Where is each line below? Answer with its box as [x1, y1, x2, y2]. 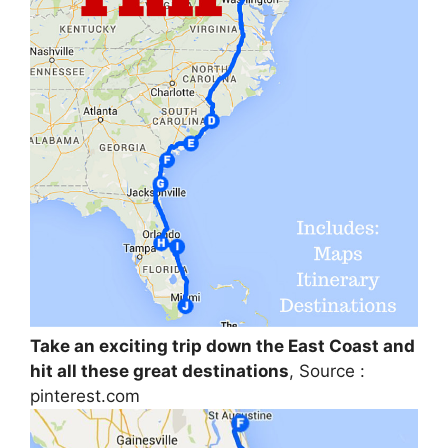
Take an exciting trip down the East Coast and [30, 335, 415, 356]
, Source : [289, 360, 365, 381]
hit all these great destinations [30, 360, 289, 381]
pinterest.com [30, 385, 140, 406]
